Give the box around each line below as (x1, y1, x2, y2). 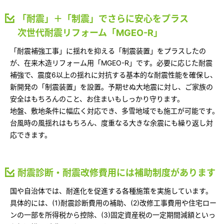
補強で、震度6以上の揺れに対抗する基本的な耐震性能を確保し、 (10, 70, 217, 79)
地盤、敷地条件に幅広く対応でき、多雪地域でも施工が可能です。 (10, 106, 219, 115)
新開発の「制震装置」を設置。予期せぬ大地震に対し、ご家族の (10, 82, 213, 91)
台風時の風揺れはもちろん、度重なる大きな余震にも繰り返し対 (10, 118, 213, 127)
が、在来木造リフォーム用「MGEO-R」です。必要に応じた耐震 (10, 58, 212, 67)
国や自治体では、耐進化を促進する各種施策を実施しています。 (10, 186, 212, 195)
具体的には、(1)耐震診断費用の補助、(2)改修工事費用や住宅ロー (10, 198, 216, 207)
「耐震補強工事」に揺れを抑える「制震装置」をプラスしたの (10, 46, 206, 55)
